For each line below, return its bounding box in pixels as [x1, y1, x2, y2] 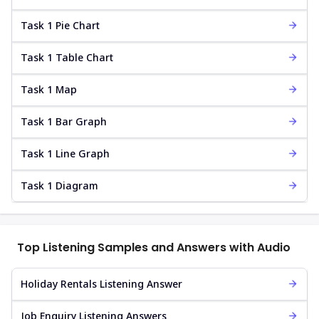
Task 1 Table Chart [21, 50, 113, 64]
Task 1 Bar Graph [21, 114, 107, 128]
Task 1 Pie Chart [21, 18, 100, 32]
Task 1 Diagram [21, 178, 98, 192]
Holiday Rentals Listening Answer [21, 276, 182, 291]
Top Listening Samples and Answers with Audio [17, 239, 291, 256]
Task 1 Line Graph [21, 146, 110, 160]
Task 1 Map [21, 82, 77, 96]
